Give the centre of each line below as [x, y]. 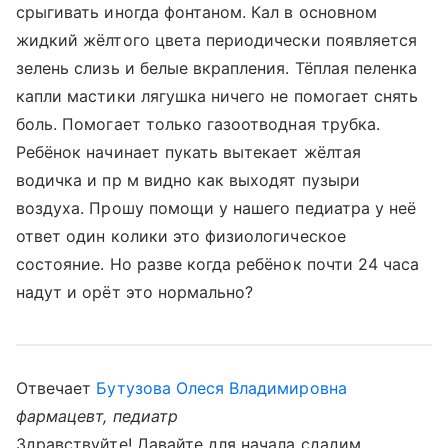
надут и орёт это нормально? [135, 292]
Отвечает [56, 388]
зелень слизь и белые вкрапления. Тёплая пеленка [217, 68]
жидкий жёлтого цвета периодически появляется [217, 40]
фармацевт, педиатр [97, 416]
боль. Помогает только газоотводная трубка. [198, 124]
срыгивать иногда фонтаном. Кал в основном [196, 12]
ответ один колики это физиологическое [181, 236]
